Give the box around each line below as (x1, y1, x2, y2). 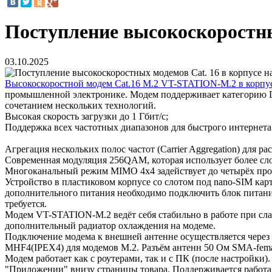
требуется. (5, 198, 47, 209)
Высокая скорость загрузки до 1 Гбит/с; (5, 110, 168, 121)
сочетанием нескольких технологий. (5, 100, 156, 110)
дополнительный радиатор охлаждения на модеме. (5, 220, 216, 231)
